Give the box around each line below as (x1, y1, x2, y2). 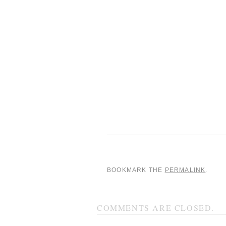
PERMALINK (164, 166, 206, 174)
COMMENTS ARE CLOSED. (97, 202, 214, 213)
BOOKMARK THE (107, 166, 165, 174)
